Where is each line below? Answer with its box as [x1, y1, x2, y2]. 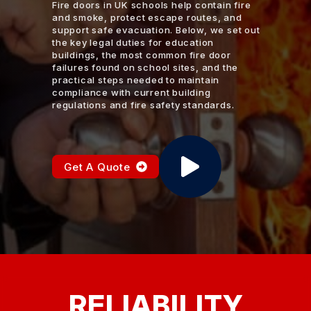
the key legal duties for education [52, 37, 215, 49]
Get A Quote [64, 160, 131, 174]
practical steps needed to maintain [52, 74, 220, 86]
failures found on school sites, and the [52, 62, 239, 74]
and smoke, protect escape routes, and [52, 12, 242, 24]
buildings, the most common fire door [52, 49, 231, 61]
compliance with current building [52, 87, 211, 99]
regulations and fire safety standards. [52, 99, 235, 111]
